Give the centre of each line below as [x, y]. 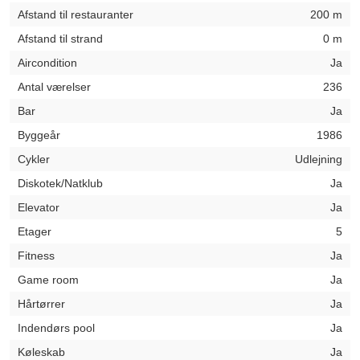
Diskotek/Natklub [60, 183]
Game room [48, 280]
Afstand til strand [60, 39]
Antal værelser [54, 87]
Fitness [36, 256]
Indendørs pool [56, 328]
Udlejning [319, 159]
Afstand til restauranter [76, 14]
